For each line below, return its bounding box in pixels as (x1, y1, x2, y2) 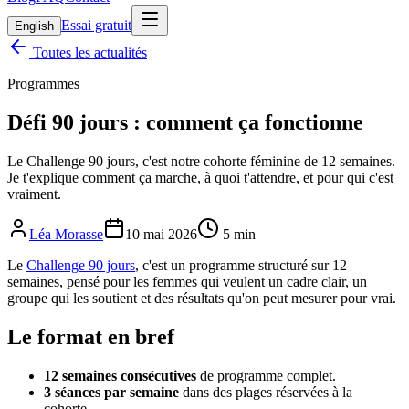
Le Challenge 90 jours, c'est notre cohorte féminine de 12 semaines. (7, 152, 395, 169)
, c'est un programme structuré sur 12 (135, 257, 347, 273)
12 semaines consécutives (44, 367, 196, 383)
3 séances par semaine (44, 383, 179, 400)
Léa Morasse (29, 225, 103, 242)
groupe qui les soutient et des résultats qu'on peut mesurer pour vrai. (7, 289, 396, 306)
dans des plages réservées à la (179, 383, 352, 400)
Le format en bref (7, 324, 174, 349)
